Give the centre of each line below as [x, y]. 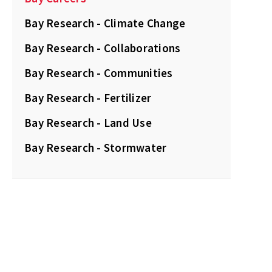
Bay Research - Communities [99, 73]
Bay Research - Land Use [88, 123]
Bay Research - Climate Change [105, 23]
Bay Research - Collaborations [103, 48]
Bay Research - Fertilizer [88, 98]
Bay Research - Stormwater [96, 148]
